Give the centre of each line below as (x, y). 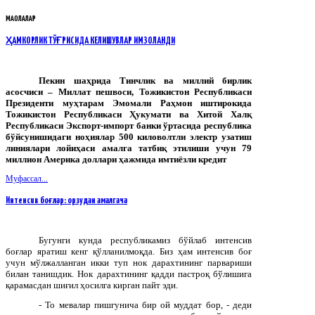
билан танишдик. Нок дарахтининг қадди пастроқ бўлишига (129, 274)
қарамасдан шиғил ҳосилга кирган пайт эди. (92, 285)
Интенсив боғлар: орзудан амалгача (66, 200)
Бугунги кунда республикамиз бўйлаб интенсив (145, 240)
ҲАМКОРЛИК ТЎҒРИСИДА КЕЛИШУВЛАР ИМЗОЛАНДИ (90, 41)
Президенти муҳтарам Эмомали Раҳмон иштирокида (129, 103)
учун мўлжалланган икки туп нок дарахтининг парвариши (129, 262)
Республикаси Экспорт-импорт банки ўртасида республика (129, 125)
